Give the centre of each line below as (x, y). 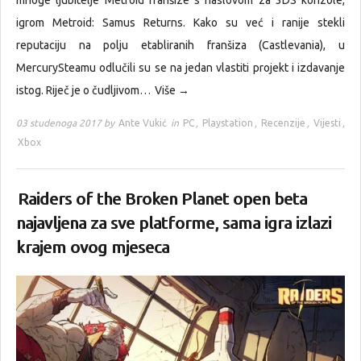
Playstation (228, 123)
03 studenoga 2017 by (66, 123)
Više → (172, 91)
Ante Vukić (143, 123)
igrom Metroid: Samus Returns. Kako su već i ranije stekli (180, 23)
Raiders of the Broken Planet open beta (162, 199)
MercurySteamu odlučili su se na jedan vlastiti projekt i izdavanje (180, 68)
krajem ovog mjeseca (93, 247)
